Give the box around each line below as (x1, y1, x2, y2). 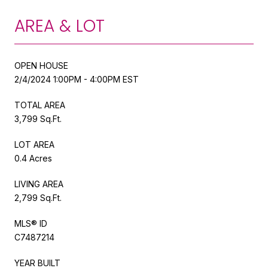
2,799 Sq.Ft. (14, 192, 62, 203)
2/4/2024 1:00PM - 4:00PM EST (14, 74, 139, 84)
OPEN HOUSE (14, 60, 68, 71)
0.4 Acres (14, 153, 52, 163)
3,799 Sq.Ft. (14, 113, 62, 124)
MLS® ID (14, 218, 47, 229)
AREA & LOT (14, 14, 105, 38)
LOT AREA (14, 139, 54, 150)
